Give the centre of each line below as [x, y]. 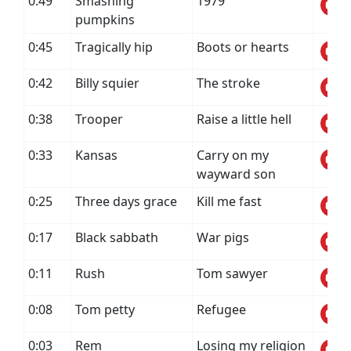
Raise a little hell [244, 119]
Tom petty [105, 309]
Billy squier [107, 83]
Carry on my [233, 155]
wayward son [236, 174]
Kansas [96, 155]
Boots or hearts [243, 47]
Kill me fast [229, 201]
